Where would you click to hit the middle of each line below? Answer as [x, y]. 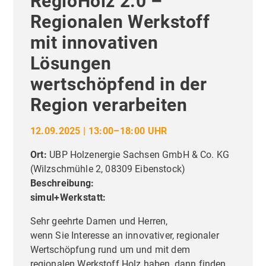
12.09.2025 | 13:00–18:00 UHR [99, 131]
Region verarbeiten [109, 104]
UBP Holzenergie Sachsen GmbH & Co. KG [140, 154]
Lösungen [71, 63]
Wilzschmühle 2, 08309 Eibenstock [107, 169]
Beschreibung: [62, 183]
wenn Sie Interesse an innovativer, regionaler [124, 235]
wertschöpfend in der [118, 84]
